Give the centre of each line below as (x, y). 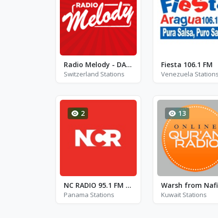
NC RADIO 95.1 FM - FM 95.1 (128, 185)
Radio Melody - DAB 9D (129, 64)
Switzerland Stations (94, 74)
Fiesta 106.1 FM (187, 64)
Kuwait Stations (184, 195)
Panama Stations (89, 195)
